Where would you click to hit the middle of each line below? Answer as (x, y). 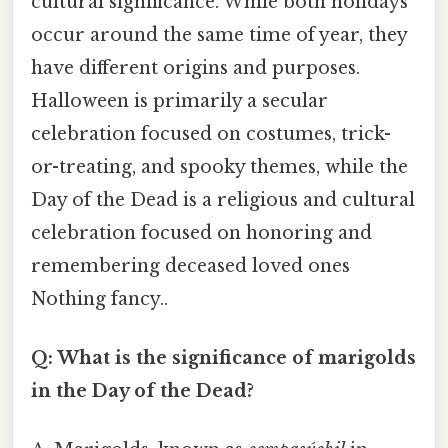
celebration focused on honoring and (201, 232)
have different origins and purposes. (195, 67)
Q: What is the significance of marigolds (223, 358)
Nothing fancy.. (99, 298)
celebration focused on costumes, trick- (211, 133)
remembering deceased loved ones (190, 265)
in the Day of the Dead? (142, 391)
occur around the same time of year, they (219, 34)
